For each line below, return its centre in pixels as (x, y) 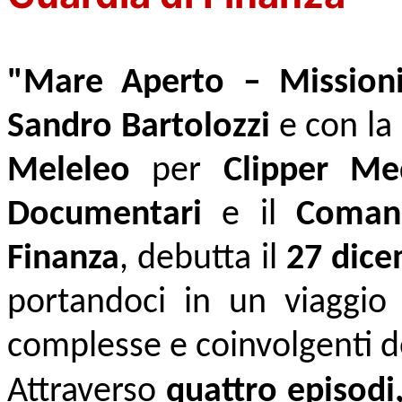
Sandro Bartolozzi (139, 127)
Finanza (63, 259)
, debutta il (203, 259)
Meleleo (69, 171)
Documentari (105, 215)
